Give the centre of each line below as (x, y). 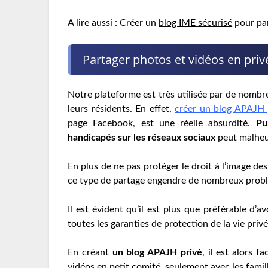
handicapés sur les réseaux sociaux (142, 138)
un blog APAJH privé (157, 253)
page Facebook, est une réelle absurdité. (162, 124)
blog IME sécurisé (196, 23)
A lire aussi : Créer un (113, 23)
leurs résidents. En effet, (121, 109)
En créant (90, 253)
